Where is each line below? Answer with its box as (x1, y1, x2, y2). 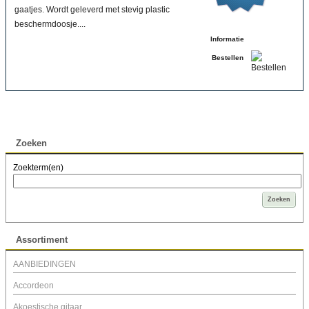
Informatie (210, 35, 244, 43)
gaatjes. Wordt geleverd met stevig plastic (14, 5, 170, 15)
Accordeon (13, 281, 54, 291)
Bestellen (211, 54, 243, 62)
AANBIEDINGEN (13, 259, 76, 270)
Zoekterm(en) (13, 163, 63, 173)
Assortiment (16, 235, 68, 246)
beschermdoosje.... (14, 19, 86, 30)
